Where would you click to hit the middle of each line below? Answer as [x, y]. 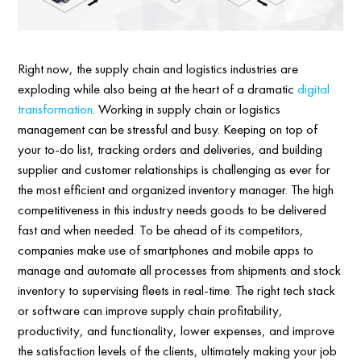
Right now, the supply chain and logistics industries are [158, 68]
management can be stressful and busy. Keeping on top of [168, 129]
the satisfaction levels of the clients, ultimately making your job [178, 350]
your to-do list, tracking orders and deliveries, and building [170, 149]
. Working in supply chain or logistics [187, 108]
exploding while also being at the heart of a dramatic [158, 88]
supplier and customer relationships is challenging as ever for [174, 169]
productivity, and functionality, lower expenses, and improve [176, 330]
